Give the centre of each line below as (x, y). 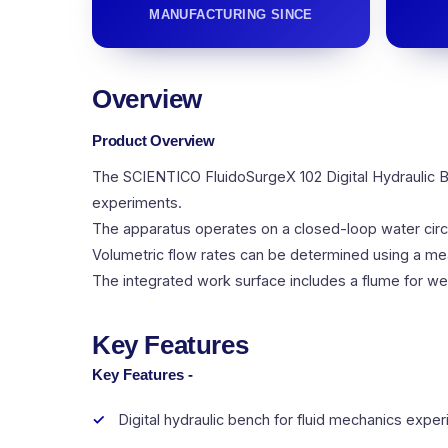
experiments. (137, 202)
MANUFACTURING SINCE (231, 14)
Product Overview (153, 140)
